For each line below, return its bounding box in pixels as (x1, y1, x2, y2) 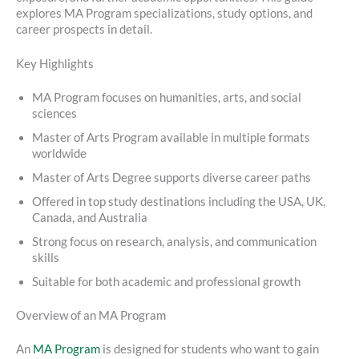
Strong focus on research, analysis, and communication (32, 234, 317, 248)
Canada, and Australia (32, 210, 147, 224)
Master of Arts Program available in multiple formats (32, 130, 310, 144)
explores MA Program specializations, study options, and (16, 6, 313, 20)
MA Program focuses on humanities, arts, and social (32, 90, 301, 104)
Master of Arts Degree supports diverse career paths (32, 170, 311, 184)
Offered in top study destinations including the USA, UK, (32, 194, 325, 208)
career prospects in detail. (16, 22, 152, 36)
